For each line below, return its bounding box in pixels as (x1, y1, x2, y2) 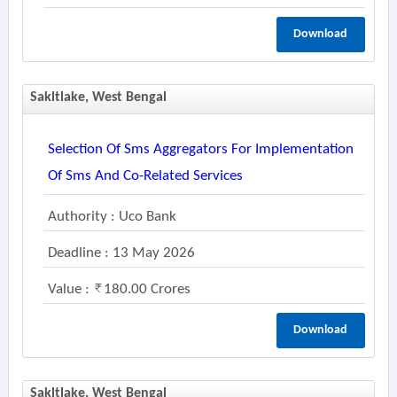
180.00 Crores (103, 282, 191, 297)
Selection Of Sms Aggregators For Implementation (47, 142, 354, 157)
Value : (47, 282, 93, 297)
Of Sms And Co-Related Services (47, 168, 243, 183)
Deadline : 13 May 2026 (47, 245, 195, 261)
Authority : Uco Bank (47, 209, 176, 224)
